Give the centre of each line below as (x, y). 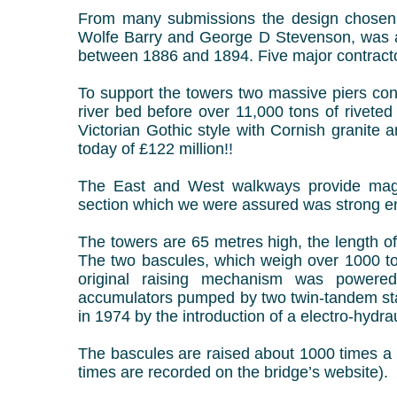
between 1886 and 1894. (168, 56)
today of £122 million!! (156, 149)
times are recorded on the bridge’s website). (233, 372)
